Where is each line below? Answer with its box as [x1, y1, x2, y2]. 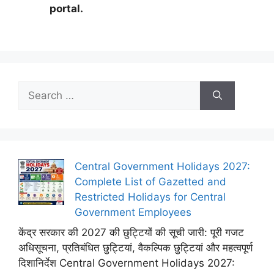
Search [18, 81, 52, 94]
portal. [50, 2, 83, 15]
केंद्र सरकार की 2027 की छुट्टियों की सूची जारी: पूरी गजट [18, 226, 244, 239]
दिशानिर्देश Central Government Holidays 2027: [18, 257, 235, 269]
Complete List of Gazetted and [75, 175, 226, 188]
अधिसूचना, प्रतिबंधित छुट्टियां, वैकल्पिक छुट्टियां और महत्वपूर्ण [18, 242, 253, 254]
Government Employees [75, 206, 191, 218]
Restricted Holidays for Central [75, 190, 226, 203]
